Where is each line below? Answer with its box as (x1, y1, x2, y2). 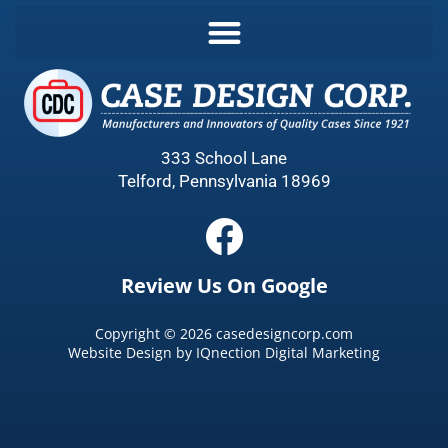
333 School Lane (161, 148, 287, 169)
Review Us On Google (120, 271, 328, 299)
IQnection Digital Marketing (196, 342, 380, 362)
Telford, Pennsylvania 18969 (117, 171, 331, 192)
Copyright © (95, 323, 180, 343)
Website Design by (68, 342, 196, 362)
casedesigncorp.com (212, 323, 353, 343)
